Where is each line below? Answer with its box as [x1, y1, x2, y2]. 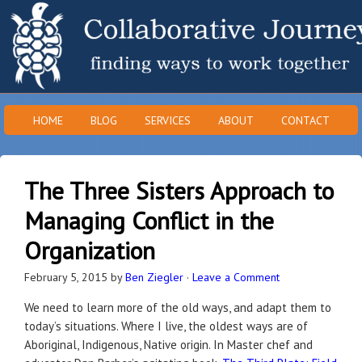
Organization [24, 234, 155, 266]
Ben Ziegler [125, 270, 183, 284]
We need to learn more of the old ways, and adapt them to [24, 300, 331, 315]
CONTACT [280, 113, 330, 128]
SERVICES [144, 113, 191, 128]
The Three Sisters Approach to [24, 175, 334, 206]
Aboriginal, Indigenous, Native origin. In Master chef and [24, 337, 313, 352]
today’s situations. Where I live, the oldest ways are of [24, 318, 308, 334]
